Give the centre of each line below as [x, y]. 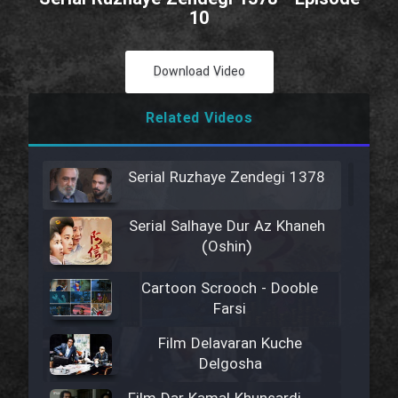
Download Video [199, 72]
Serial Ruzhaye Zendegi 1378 [227, 178]
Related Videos [199, 119]
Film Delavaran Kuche [231, 345]
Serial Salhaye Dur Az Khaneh [227, 227]
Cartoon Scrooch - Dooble [230, 290]
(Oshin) [227, 248]
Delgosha [230, 365]
